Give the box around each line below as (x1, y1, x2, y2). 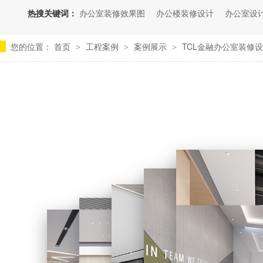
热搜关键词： (28, 7, 77, 19)
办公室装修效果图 (79, 7, 146, 19)
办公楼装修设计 (156, 7, 214, 19)
